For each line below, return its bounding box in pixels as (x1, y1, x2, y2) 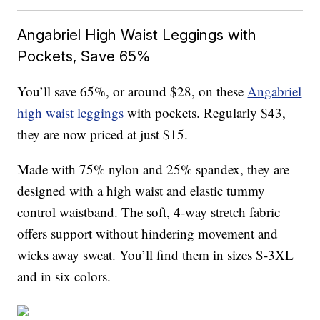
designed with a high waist (17, 181, 164, 200)
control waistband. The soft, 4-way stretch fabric (17, 203, 281, 221)
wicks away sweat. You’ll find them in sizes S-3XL (17, 246, 294, 264)
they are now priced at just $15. (17, 125, 189, 144)
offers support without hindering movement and (17, 224, 279, 243)
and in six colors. (17, 267, 111, 286)
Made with (17, 160, 80, 179)
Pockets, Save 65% (17, 47, 151, 66)
